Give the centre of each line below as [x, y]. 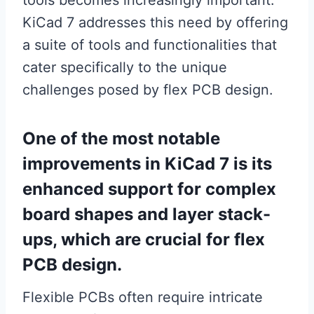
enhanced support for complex [149, 189]
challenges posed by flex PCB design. [148, 90]
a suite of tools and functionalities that [150, 45]
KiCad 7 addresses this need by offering [155, 22]
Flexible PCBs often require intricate [143, 297]
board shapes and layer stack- [146, 214]
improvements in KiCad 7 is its [147, 164]
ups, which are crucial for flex [144, 239]
